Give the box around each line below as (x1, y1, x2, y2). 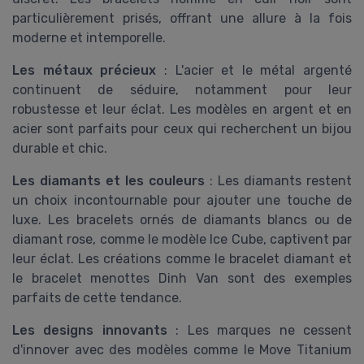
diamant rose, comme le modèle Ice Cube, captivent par (12, 231, 352, 247)
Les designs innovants (12, 322, 167, 338)
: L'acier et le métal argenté (156, 62, 352, 78)
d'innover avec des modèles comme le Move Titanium (12, 341, 352, 357)
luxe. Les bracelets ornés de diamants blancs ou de (12, 211, 352, 227)
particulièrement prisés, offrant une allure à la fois (12, 10, 352, 26)
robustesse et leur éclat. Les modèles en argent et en (12, 101, 352, 117)
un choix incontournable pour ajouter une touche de (12, 192, 352, 208)
